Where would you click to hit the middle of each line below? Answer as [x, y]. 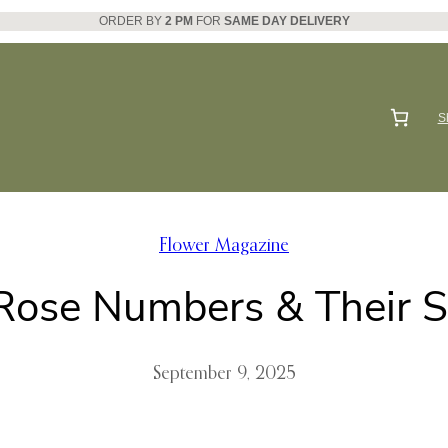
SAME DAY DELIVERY [286, 21]
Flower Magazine [224, 246]
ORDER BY [131, 21]
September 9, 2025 [224, 374]
